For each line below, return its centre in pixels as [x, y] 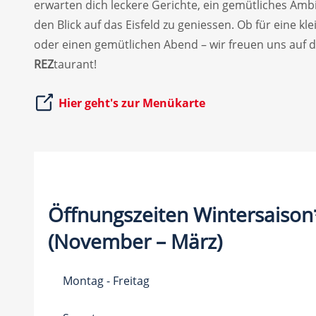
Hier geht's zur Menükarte [132, 103]
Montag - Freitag [106, 281]
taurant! [75, 64]
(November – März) [135, 241]
